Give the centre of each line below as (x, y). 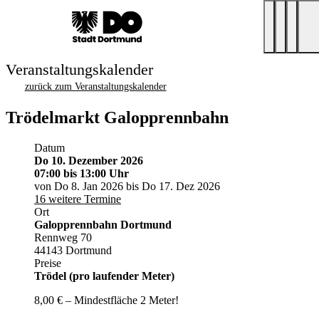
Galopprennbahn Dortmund (103, 224)
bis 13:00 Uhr (96, 173)
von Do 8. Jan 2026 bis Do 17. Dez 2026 (127, 186)
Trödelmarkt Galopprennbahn (117, 117)
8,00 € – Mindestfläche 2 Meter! (106, 300)
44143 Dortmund (73, 250)
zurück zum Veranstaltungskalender (95, 87)
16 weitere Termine (78, 199)
